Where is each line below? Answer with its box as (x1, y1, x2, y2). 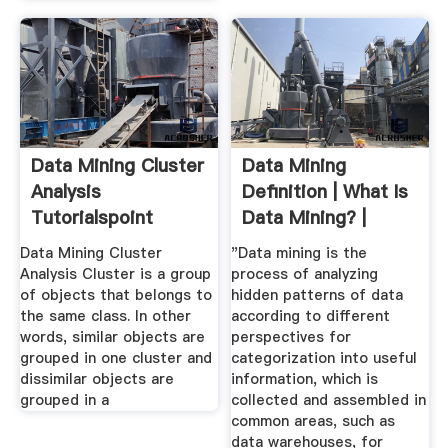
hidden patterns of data (231, 285, 404, 306)
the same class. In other (19, 306, 191, 327)
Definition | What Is (242, 179, 409, 205)
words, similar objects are (19, 327, 205, 348)
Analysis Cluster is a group (19, 264, 211, 285)
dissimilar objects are (19, 369, 174, 390)
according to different (231, 306, 391, 327)
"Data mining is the (231, 243, 368, 264)
